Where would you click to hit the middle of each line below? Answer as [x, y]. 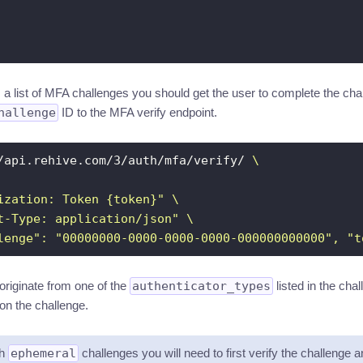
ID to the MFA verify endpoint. [137, 112]
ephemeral [43, 353]
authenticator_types [201, 286]
